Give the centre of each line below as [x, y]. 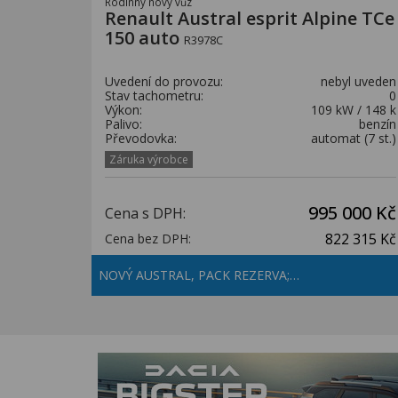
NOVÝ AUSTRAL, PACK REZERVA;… [201, 275]
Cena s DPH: [145, 213]
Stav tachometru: [154, 96]
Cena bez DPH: [148, 239]
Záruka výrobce [149, 159]
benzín [378, 124]
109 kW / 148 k [354, 110]
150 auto [144, 38]
